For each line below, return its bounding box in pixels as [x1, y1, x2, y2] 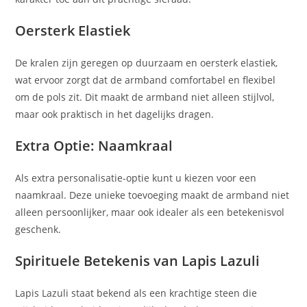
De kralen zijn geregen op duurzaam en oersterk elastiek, [15, 56, 278, 70]
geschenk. [15, 223, 62, 236]
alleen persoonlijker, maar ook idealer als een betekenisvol [15, 206, 285, 219]
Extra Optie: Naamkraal [15, 136, 173, 156]
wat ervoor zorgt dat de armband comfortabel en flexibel [15, 73, 276, 87]
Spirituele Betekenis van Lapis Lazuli [15, 251, 260, 271]
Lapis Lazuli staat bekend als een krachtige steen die [15, 286, 258, 300]
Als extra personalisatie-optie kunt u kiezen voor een [15, 171, 257, 185]
